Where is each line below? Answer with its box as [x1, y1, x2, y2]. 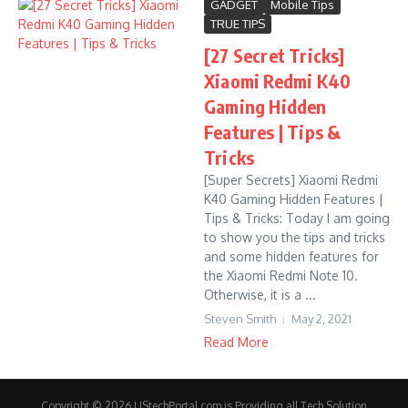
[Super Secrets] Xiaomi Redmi [204, 172, 378, 188]
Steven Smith [204, 311, 276, 326]
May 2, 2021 [291, 311, 352, 326]
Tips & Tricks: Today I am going [204, 210, 390, 226]
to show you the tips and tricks [204, 229, 385, 245]
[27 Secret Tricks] [204, 44, 345, 66]
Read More [204, 334, 269, 350]
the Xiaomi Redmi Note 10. [204, 268, 358, 283]
